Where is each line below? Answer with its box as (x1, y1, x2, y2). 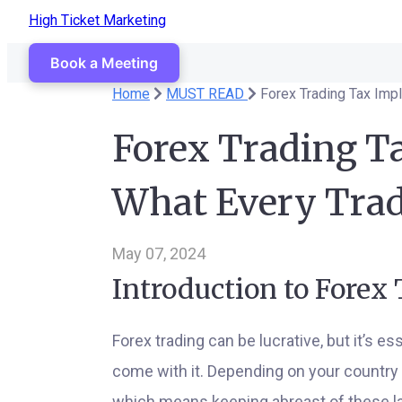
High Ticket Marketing (29, 12, 166, 29)
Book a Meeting (50, 54, 158, 72)
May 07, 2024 (112, 244, 205, 263)
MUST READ (166, 85, 248, 102)
